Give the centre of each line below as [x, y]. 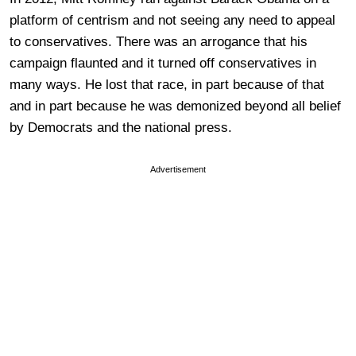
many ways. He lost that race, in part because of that [167, 84]
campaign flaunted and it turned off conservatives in [163, 63]
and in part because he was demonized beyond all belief [175, 106]
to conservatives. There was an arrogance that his [159, 41]
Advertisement [178, 169]
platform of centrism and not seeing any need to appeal [172, 20]
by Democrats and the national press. [121, 127]
